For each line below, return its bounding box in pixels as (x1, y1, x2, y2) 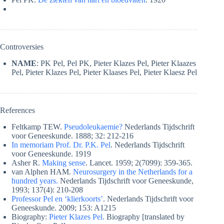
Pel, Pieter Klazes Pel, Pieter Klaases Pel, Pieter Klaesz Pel (11, 68, 197, 77)
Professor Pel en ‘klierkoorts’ (11, 194, 103, 203)
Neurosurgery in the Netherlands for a (73, 167, 192, 176)
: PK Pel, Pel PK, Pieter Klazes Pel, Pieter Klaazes (36, 59, 196, 68)
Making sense (42, 158, 85, 167)
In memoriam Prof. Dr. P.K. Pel (11, 140, 110, 149)
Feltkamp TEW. (11, 122, 64, 131)
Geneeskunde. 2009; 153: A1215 (11, 203, 116, 212)
